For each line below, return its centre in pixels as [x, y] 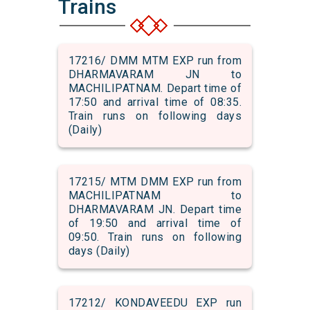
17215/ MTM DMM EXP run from [155, 182]
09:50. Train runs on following [155, 237]
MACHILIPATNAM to [155, 196]
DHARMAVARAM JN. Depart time [155, 210]
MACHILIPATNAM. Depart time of [155, 89]
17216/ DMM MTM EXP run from [155, 61]
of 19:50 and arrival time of [155, 224]
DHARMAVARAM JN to [155, 75]
